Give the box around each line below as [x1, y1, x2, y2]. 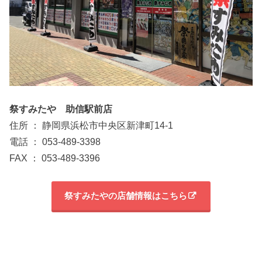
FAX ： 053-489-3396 [9, 152, 101, 163]
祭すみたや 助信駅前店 [9, 103, 113, 114]
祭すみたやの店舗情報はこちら [64, 191, 187, 201]
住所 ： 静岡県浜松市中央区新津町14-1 [9, 119, 174, 130]
